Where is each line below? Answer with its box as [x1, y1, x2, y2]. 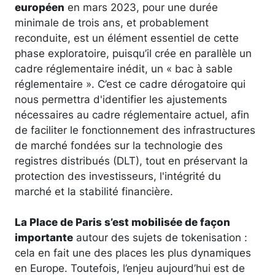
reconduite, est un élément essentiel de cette [15, 31, 239, 44]
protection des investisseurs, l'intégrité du [15, 169, 221, 182]
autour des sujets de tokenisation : [73, 230, 247, 244]
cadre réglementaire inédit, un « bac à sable [15, 61, 233, 75]
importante [15, 230, 73, 244]
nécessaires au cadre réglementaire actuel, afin [15, 107, 249, 121]
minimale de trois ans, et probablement [15, 15, 209, 29]
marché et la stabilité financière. [15, 184, 173, 198]
